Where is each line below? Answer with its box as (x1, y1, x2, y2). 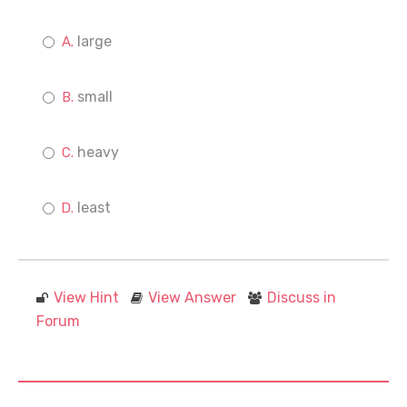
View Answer (148, 289, 236, 306)
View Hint (54, 289, 119, 306)
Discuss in (267, 289, 336, 306)
